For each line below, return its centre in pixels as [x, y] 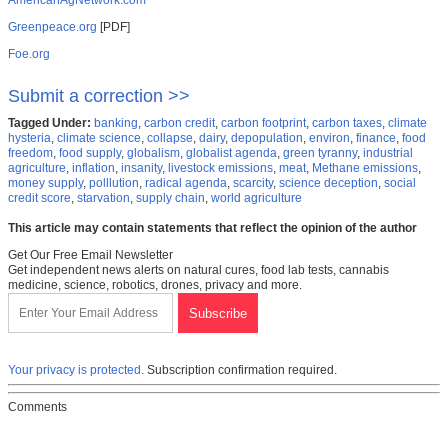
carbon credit [179, 123]
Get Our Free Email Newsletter [90, 255]
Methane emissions [365, 168]
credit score [39, 198]
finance [376, 138]
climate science [99, 138]
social [400, 183]
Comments [37, 407]
